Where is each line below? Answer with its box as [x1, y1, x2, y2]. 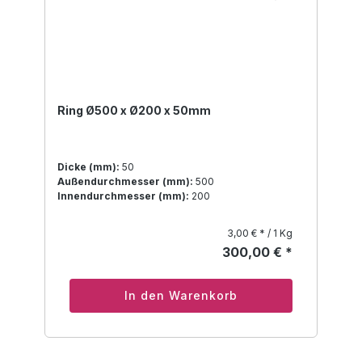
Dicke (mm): [57, 161, 120, 174]
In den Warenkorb [124, 288, 238, 303]
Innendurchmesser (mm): [57, 190, 189, 203]
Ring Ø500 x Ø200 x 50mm [57, 103, 211, 118]
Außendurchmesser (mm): [57, 175, 193, 188]
